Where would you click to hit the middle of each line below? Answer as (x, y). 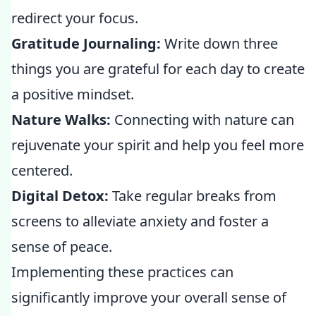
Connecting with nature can (202, 120)
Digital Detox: (60, 196)
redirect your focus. (75, 18)
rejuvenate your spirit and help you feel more (158, 145)
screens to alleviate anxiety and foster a (140, 221)
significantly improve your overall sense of (149, 297)
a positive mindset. (73, 94)
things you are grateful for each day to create (158, 69)
